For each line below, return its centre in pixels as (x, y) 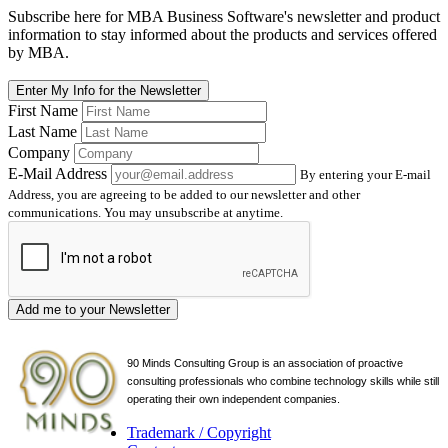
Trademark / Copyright (199, 433)
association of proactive (345, 363)
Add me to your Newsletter (93, 310)
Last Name (42, 132)
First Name (43, 111)
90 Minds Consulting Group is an (207, 363)
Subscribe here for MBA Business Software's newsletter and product (224, 17)
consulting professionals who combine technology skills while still (283, 381)
